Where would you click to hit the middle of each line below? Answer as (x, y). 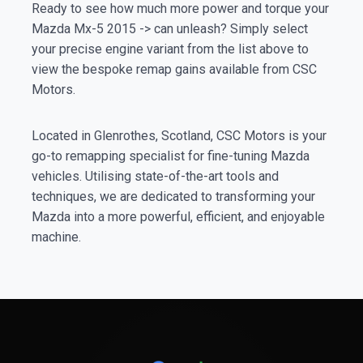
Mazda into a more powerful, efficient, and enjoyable (178, 216)
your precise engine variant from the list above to (170, 49)
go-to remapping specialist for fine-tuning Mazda (170, 156)
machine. (56, 237)
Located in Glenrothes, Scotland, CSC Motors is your (179, 135)
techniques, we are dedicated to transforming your (173, 196)
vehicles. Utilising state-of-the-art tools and (155, 176)
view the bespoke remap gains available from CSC (174, 69)
